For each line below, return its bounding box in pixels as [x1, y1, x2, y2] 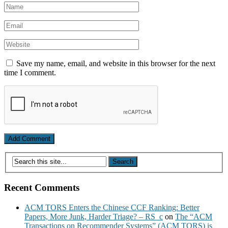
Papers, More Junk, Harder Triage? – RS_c [24, 212, 163, 221]
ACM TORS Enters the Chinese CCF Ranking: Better [24, 203, 199, 212]
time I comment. [4, 68, 56, 77]
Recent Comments [4, 182, 79, 193]
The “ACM [175, 212, 212, 221]
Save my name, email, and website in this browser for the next [16, 59, 215, 68]
